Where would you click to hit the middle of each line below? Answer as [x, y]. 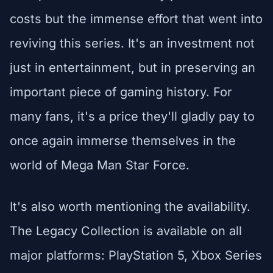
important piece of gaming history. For [121, 92]
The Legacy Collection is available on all [126, 231]
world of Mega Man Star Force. [100, 165]
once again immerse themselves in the [123, 140]
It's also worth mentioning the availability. [130, 206]
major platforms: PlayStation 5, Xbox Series [136, 255]
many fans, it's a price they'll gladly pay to [132, 116]
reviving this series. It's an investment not [132, 43]
